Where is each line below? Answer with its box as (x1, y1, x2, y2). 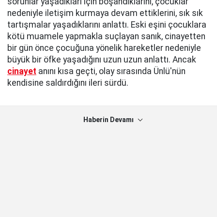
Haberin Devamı (83, 116, 134, 124)
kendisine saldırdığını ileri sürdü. (7, 78, 128, 88)
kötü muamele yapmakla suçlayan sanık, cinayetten (7, 31, 205, 42)
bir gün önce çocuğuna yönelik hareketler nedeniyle (7, 43, 201, 53)
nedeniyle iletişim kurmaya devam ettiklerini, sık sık (7, 8, 203, 18)
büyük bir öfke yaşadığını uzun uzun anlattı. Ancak (7, 55, 196, 65)
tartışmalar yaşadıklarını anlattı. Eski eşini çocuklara (7, 20, 206, 30)
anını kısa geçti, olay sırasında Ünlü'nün (36, 66, 186, 77)
